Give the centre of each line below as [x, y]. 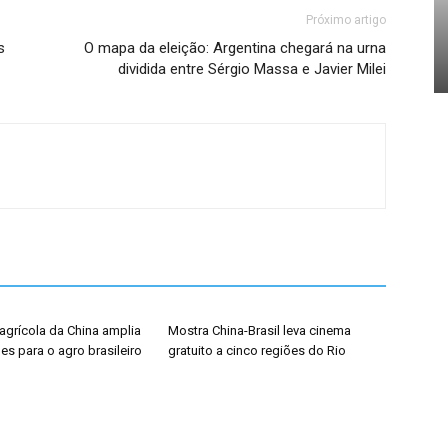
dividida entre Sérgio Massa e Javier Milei [252, 69]
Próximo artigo [346, 20]
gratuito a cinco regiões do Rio [257, 350]
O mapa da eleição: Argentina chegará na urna [235, 48]
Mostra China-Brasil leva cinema [259, 330]
